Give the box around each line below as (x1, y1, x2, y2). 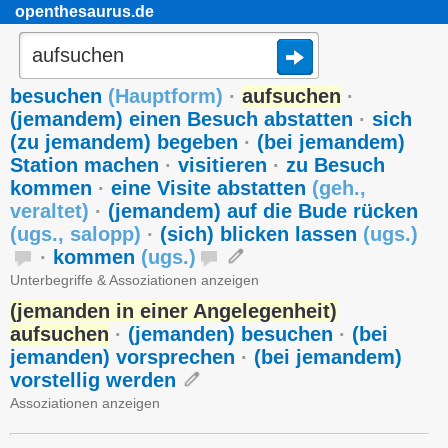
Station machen (10, 154, 159, 176)
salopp (70, 223, 134, 245)
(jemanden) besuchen (128, 323, 333, 345)
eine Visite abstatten (111, 177, 312, 199)
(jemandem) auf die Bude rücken (108, 200, 418, 222)
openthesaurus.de (15, 3, 154, 20)
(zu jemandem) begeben (10, 131, 238, 153)
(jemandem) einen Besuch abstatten (10, 108, 353, 130)
